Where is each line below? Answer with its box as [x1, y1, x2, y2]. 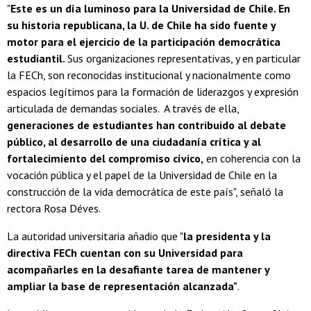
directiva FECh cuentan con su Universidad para [7, 246, 243, 260]
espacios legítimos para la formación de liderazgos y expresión [7, 85, 299, 99]
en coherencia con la [203, 151, 301, 166]
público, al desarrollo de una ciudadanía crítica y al [7, 135, 261, 149]
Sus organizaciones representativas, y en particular [67, 51, 301, 66]
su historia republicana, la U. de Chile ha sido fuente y [7, 18, 276, 33]
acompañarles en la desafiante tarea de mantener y [7, 262, 269, 277]
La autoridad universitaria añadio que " [7, 229, 183, 244]
